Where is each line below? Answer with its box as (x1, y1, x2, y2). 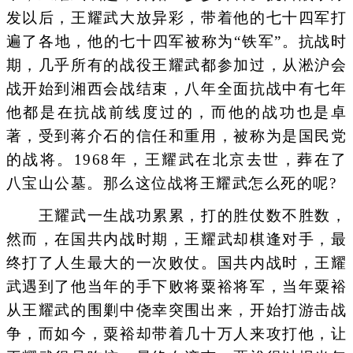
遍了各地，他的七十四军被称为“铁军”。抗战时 (6, 32, 347, 50)
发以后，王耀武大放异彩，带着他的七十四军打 (6, 9, 347, 26)
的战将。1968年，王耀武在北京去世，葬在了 (6, 150, 347, 168)
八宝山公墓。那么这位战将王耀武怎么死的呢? (6, 174, 336, 191)
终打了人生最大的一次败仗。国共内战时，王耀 (6, 254, 347, 271)
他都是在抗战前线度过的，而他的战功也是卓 (6, 103, 347, 121)
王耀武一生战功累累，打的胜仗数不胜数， (6, 206, 347, 224)
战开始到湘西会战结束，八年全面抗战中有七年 (6, 80, 347, 97)
